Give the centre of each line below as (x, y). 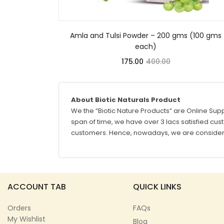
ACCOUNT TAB (37, 186)
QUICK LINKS (157, 186)
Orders (19, 208)
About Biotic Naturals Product (126, 99)
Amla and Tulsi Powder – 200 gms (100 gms (146, 35)
